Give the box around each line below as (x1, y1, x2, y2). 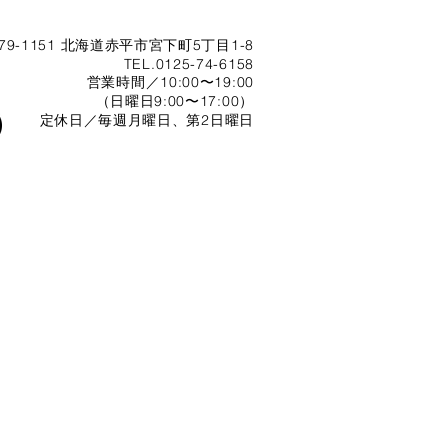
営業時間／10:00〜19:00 (86, 73, 254, 91)
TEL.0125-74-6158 (123, 55, 254, 73)
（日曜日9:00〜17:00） (95, 92, 254, 110)
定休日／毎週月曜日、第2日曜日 (39, 111, 254, 129)
